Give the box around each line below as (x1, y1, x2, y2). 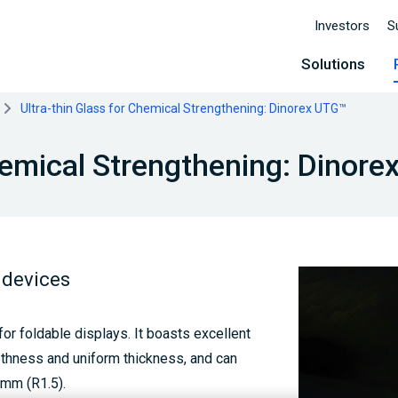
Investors (314, 18, 370, 34)
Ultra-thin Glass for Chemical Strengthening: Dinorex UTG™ (20, 101, 346, 115)
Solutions (301, 55, 365, 73)
